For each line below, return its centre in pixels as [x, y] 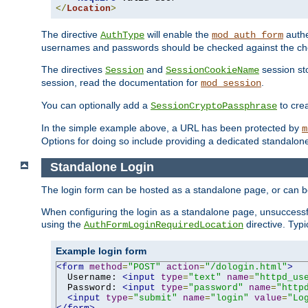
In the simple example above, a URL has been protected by [172, 128]
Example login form [101, 251]
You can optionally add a [96, 106]
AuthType [122, 35]
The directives [73, 70]
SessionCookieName [212, 70]
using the [63, 224]
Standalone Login [103, 167]
